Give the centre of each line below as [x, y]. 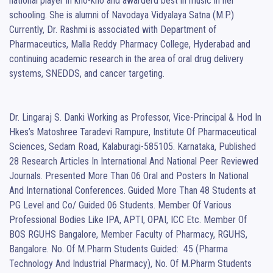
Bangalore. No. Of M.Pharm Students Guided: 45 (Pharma [119, 249]
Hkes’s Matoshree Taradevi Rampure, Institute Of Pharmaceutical [133, 132]
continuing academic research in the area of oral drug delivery [126, 59]
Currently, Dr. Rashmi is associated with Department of [113, 30]
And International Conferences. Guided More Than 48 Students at [133, 191]
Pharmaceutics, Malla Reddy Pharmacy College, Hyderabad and [130, 44]
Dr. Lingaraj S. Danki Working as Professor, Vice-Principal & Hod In [135, 118]
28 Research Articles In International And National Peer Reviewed [134, 161]
